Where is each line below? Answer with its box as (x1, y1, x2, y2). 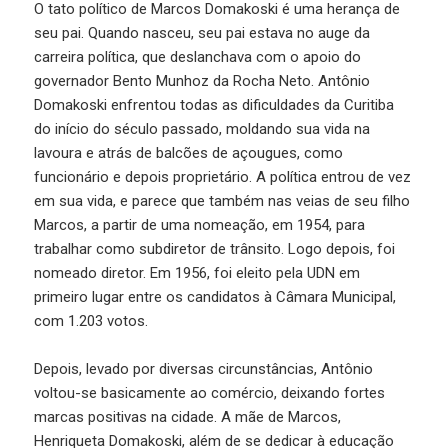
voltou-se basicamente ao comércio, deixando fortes (34, 383, 386, 402)
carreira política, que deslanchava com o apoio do (34, 47, 362, 66)
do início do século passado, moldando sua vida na (34, 119, 371, 138)
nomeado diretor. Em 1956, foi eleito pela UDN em (34, 263, 361, 282)
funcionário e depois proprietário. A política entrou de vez (34, 167, 412, 186)
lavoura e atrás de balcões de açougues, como (34, 143, 344, 162)
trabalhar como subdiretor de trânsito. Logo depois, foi (34, 239, 396, 258)
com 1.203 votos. (34, 311, 149, 330)
